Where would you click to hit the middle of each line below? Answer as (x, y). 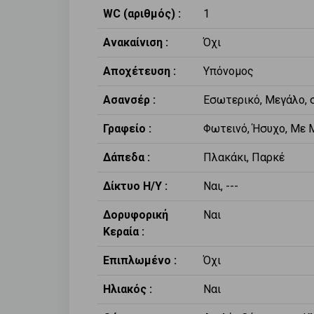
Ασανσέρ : (129, 100)
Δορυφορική (136, 215)
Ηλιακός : (128, 289)
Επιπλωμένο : (140, 261)
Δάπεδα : (127, 158)
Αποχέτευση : (139, 71)
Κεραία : (124, 232)
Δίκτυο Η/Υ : (135, 186)
